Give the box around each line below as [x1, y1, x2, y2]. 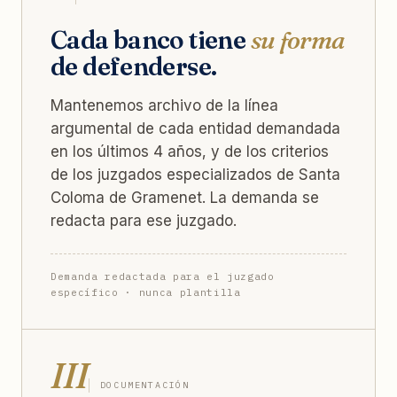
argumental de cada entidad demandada [51, 119, 340, 137]
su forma [250, 24, 346, 55]
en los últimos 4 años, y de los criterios [51, 142, 329, 160]
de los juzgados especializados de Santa [51, 165, 340, 183]
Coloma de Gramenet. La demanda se [51, 188, 319, 206]
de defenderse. [51, 51, 217, 82]
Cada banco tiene [51, 24, 251, 55]
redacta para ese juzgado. [51, 211, 237, 230]
